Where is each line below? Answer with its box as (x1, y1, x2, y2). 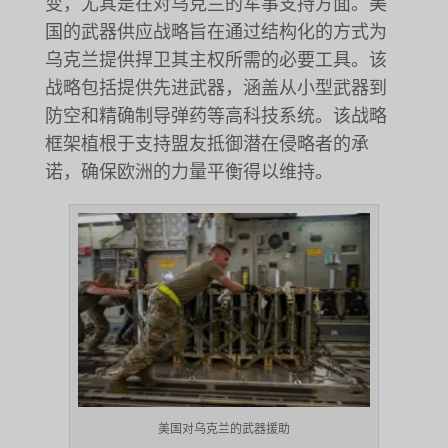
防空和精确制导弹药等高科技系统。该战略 (44, 105, 387, 128)
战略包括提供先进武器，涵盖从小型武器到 (44, 77, 387, 100)
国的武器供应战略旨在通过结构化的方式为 (44, 21, 387, 44)
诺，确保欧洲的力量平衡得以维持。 (44, 161, 333, 184)
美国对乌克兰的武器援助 (157, 421, 290, 436)
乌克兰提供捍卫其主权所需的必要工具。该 (44, 49, 387, 72)
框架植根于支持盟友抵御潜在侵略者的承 (44, 133, 369, 156)
